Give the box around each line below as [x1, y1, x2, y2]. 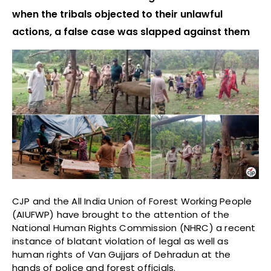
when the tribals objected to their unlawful [12, 7, 223, 22]
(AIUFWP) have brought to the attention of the [12, 207, 230, 221]
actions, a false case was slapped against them [12, 25, 250, 39]
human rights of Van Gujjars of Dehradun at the [12, 247, 231, 261]
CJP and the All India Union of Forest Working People [12, 194, 252, 207]
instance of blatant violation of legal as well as [12, 234, 229, 247]
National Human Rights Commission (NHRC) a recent [12, 221, 256, 234]
